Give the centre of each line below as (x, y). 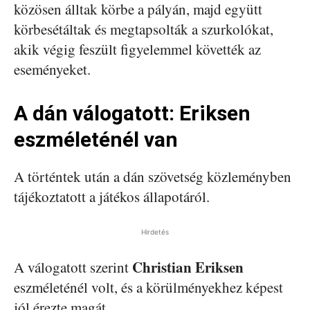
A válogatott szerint (73, 267)
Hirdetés (155, 232)
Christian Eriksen (188, 267)
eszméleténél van (96, 139)
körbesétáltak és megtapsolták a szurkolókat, (144, 29)
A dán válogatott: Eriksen (132, 113)
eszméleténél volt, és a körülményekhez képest (148, 287)
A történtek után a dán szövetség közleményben (153, 176)
